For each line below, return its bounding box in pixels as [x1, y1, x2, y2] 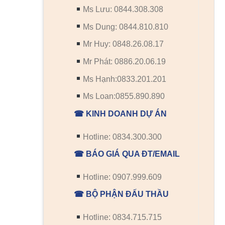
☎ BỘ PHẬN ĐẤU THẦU [74, 190, 169, 199]
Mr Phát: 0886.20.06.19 [83, 57, 166, 66]
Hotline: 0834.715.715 [83, 213, 162, 222]
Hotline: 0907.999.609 [83, 172, 162, 181]
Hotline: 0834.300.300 [83, 132, 162, 141]
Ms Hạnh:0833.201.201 [83, 74, 167, 83]
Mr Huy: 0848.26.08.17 [83, 40, 164, 49]
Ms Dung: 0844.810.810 [83, 22, 169, 31]
